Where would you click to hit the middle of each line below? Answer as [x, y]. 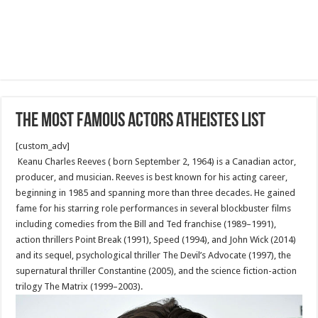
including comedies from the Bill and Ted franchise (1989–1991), [146, 224]
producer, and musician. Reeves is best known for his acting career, [152, 177]
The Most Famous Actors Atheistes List [141, 121]
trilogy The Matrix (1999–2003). [79, 286]
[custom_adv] [43, 146]
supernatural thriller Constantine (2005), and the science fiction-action [157, 271]
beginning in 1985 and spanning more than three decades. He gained [156, 193]
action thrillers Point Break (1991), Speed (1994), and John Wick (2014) [156, 240]
